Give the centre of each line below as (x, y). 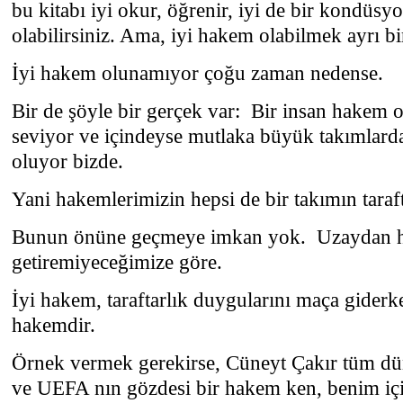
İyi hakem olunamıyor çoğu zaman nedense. (197, 73)
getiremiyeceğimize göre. (120, 262)
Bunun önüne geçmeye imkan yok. (161, 237)
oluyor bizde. (67, 161)
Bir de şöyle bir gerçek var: (129, 111)
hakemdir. (54, 325)
